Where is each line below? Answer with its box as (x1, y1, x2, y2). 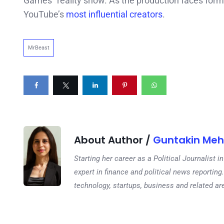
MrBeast (28, 44, 49, 51)
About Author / (74, 132, 153, 147)
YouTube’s (23, 8, 66, 19)
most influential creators (66, 8, 162, 19)
